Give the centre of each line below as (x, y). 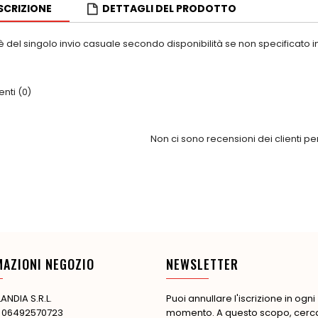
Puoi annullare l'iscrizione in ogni (241, 298)
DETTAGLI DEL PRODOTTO (169, 9)
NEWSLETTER (202, 264)
